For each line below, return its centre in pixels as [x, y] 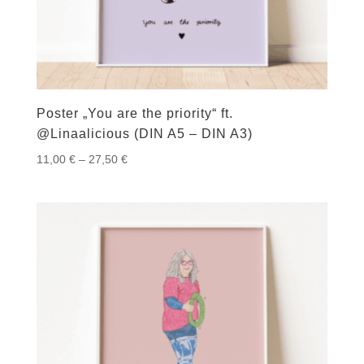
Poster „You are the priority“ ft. [134, 113]
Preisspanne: [160, 158]
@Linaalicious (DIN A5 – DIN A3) [144, 133]
